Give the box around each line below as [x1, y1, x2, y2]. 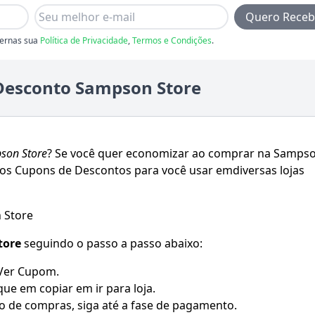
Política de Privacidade [40, 34, 128, 47]
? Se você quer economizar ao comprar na [47, 145, 274, 161]
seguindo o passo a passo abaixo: [21, 235, 202, 251]
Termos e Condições [132, 34, 212, 47]
